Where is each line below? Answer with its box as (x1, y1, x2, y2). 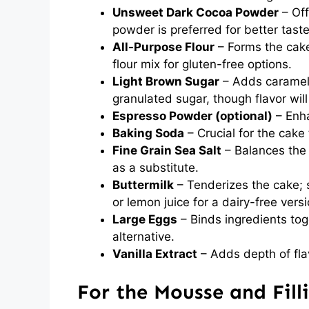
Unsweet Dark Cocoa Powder (112, 6, 279, 19)
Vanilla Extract (112, 247, 197, 261)
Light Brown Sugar (112, 74, 219, 88)
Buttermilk (112, 178, 174, 192)
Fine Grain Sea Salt (112, 143, 221, 157)
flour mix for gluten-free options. (112, 57, 292, 71)
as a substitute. (112, 161, 199, 175)
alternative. (112, 230, 175, 243)
